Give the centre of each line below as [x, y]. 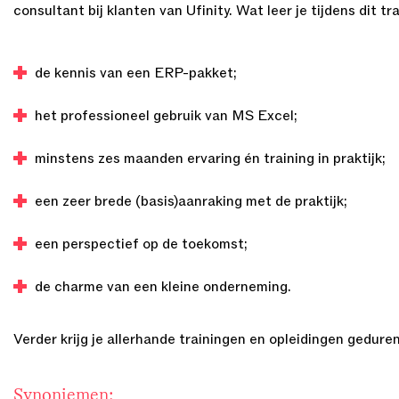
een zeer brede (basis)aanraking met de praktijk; [191, 201]
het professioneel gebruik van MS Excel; [166, 116]
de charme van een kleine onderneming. [163, 287]
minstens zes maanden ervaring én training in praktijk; [210, 159]
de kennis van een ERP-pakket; [136, 73]
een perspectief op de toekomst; [141, 244]
